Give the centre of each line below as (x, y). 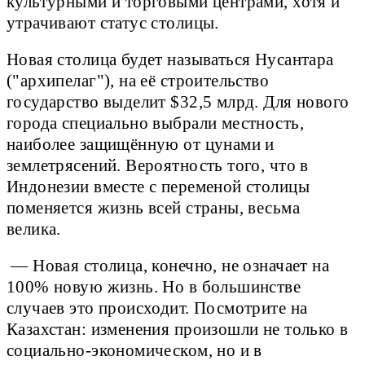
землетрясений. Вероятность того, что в (158, 165)
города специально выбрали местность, (155, 123)
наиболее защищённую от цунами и (141, 144)
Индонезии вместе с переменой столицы (158, 186)
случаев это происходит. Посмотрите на (157, 308)
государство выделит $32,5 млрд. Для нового (178, 101)
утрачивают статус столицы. (113, 22)
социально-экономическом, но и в (134, 351)
